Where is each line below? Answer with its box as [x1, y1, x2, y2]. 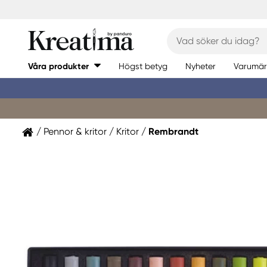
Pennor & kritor [44, 126, 107, 137]
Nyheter [185, 61, 216, 71]
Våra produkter [28, 61, 89, 72]
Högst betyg [119, 61, 167, 71]
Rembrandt [148, 126, 198, 137]
